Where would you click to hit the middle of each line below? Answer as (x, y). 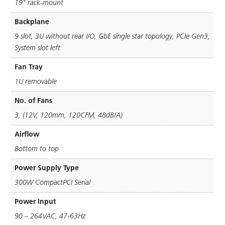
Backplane (32, 22)
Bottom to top (37, 149)
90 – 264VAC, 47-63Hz (50, 216)
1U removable (36, 82)
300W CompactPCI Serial (53, 183)
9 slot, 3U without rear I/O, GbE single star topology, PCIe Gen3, (113, 36)
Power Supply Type (47, 168)
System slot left (38, 48)
